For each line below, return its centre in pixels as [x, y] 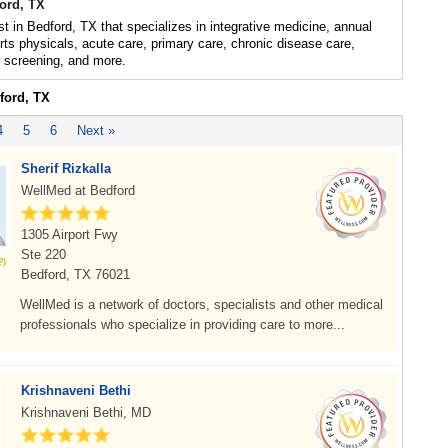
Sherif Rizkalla [66, 168]
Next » [96, 130]
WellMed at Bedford [78, 190]
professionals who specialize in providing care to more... [182, 324]
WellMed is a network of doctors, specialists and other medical [201, 304]
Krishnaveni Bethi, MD [86, 412]
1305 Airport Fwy [69, 234]
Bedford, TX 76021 [75, 274]
